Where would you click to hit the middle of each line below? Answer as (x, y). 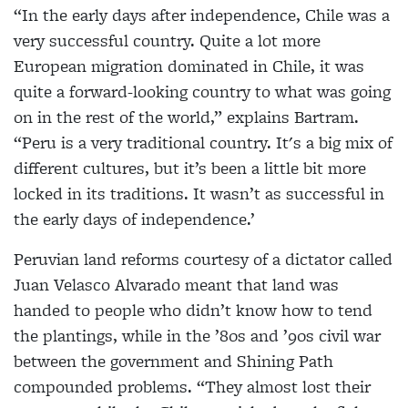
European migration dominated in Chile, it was (189, 66)
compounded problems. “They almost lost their (192, 387)
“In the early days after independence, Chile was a (202, 15)
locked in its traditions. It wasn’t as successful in (199, 194)
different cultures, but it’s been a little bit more (190, 168)
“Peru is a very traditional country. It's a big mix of (203, 143)
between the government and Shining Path (173, 362)
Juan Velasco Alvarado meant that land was (176, 285)
